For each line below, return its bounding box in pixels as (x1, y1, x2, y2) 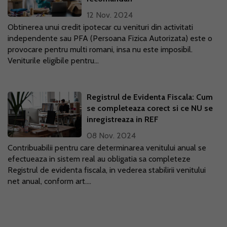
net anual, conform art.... (8, 176, 91, 186)
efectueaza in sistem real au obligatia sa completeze (8, 154, 191, 164)
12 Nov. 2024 (87, 10, 133, 20)
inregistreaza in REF (87, 115, 159, 124)
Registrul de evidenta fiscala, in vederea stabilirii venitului (8, 165, 206, 175)
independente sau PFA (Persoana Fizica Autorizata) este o (8, 33, 212, 43)
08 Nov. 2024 (87, 131, 136, 140)
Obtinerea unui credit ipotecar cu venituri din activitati (8, 22, 193, 32)
